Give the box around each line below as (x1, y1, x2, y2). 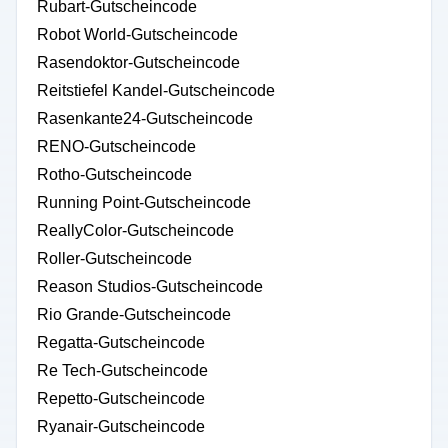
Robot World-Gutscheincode (37, 26, 238, 43)
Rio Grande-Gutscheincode (37, 306, 231, 323)
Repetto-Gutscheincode (37, 390, 205, 407)
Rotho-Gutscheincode (37, 166, 192, 183)
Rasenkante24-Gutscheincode (37, 110, 253, 127)
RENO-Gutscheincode (37, 138, 196, 155)
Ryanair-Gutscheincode (37, 418, 205, 435)
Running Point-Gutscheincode (37, 194, 251, 211)
